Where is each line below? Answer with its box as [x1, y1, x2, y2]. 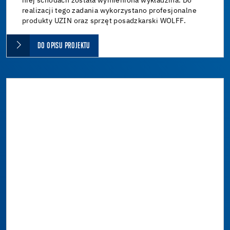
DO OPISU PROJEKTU [37, 42, 90, 50]
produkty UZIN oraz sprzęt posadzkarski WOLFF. [22, 17, 186, 25]
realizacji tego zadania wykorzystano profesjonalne [22, 7, 197, 14]
